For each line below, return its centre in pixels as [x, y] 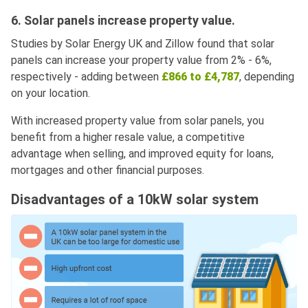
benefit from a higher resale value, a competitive [128, 137]
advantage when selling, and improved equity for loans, [142, 154]
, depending [267, 77]
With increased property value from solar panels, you [137, 121]
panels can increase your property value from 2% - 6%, [141, 60]
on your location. [51, 93]
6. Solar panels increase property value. [123, 21]
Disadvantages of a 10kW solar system [136, 200]
